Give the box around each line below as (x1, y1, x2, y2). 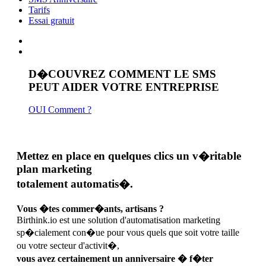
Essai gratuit (28, 15, 74, 26)
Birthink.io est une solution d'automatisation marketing (17, 214, 220, 225)
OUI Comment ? (28, 104, 91, 115)
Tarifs (28, 5, 50, 15)
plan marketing (17, 163, 92, 176)
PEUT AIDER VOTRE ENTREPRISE (28, 80, 219, 93)
